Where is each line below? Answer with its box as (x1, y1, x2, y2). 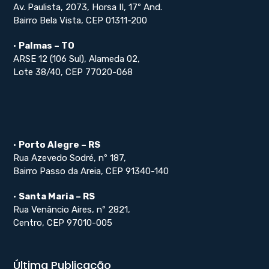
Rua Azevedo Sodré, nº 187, (13, 152, 127, 163)
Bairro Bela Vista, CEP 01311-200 (13, 14, 148, 26)
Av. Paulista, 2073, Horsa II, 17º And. (13, 1, 163, 13)
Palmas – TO (19, 40, 75, 51)
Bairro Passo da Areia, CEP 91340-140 (13, 165, 169, 177)
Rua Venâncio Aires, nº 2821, (13, 204, 131, 215)
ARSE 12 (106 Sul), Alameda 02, (13, 53, 141, 64)
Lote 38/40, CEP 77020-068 (13, 66, 133, 77)
